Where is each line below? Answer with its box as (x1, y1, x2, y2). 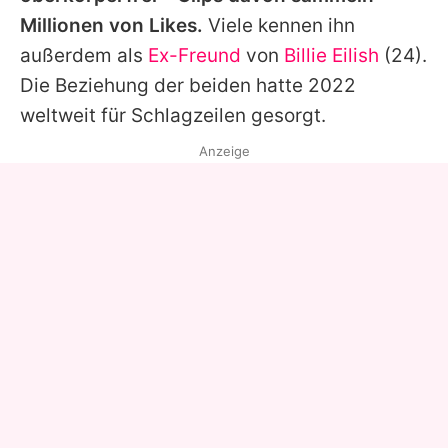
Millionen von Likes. (20, 14, 203, 38)
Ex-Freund (148, 44, 241, 68)
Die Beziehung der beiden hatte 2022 (20, 74, 356, 98)
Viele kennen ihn (203, 14, 355, 38)
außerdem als (20, 44, 148, 68)
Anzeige (198, 143, 250, 160)
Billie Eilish (284, 44, 379, 68)
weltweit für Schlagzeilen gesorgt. (20, 104, 326, 128)
